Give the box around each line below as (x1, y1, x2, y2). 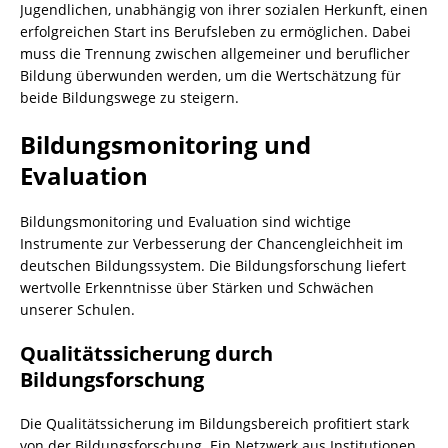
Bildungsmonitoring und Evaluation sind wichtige (20, 212, 351, 231)
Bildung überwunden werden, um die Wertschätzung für (20, 66, 401, 85)
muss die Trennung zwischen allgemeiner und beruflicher (20, 44, 410, 63)
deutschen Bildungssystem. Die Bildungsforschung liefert (20, 256, 406, 275)
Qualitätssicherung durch (20, 340, 273, 367)
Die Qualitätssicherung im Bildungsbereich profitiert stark (20, 414, 409, 433)
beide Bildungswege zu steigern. (20, 88, 239, 107)
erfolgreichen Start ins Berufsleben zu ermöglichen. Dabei (20, 22, 411, 41)
